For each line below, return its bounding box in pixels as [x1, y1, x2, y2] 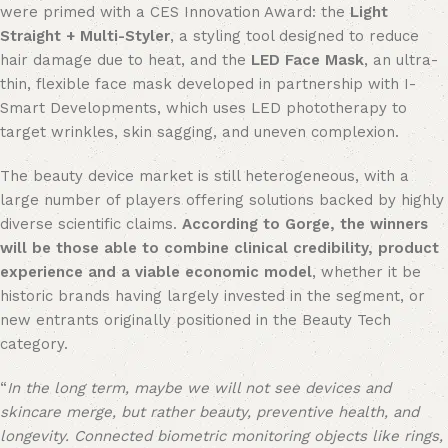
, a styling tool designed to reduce [170, 27, 419, 45]
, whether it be [312, 263, 421, 281]
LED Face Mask [251, 51, 364, 69]
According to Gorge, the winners [182, 215, 428, 233]
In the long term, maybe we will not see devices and [7, 379, 391, 397]
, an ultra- [364, 51, 438, 69]
